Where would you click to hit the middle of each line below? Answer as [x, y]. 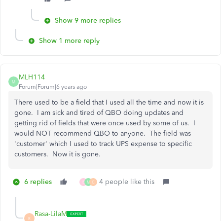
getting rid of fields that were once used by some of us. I [105, 123]
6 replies [38, 182]
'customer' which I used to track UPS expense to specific [103, 144]
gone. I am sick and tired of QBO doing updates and [99, 113]
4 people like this [127, 182]
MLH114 [32, 77]
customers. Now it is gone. [57, 154]
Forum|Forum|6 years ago [53, 87]
